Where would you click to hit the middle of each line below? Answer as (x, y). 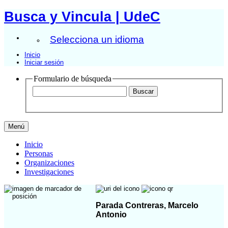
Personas (39, 154)
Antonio (111, 214)
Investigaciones (49, 172)
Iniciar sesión (44, 62)
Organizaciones (49, 163)
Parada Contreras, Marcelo (147, 205)
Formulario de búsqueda (73, 78)
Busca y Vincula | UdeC (82, 17)
